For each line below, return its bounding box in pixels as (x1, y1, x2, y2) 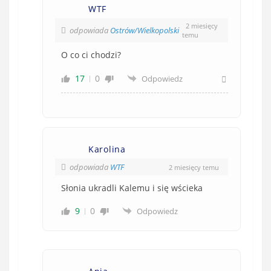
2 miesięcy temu (169, 162, 219, 172)
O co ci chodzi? (61, 49, 121, 61)
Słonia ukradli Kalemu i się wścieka (61, 182, 203, 194)
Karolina (88, 143, 126, 155)
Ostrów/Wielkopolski (110, 25, 179, 36)
